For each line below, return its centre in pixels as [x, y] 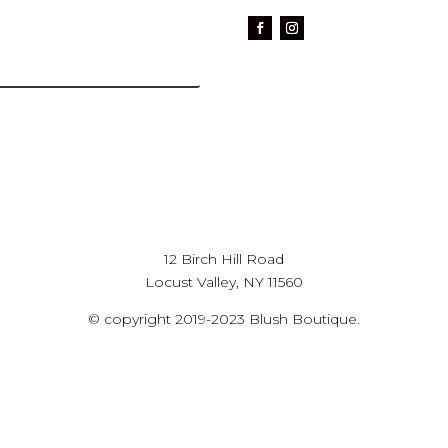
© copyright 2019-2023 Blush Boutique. [223, 319]
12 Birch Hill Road [223, 259]
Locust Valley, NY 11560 [223, 282]
